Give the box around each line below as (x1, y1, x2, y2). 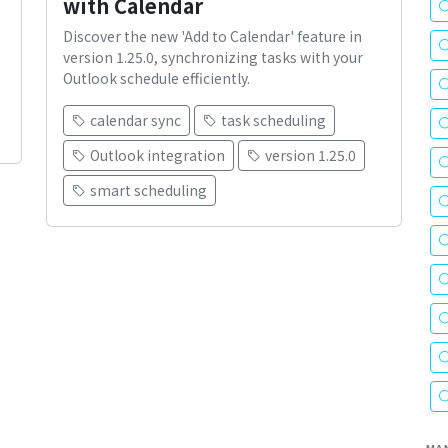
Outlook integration (90, 145, 225, 166)
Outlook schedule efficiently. (63, 68, 250, 89)
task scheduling (221, 110, 326, 131)
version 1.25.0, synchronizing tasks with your (63, 47, 363, 68)
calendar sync (90, 110, 181, 131)
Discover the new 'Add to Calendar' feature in (63, 26, 362, 47)
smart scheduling (90, 180, 207, 201)
